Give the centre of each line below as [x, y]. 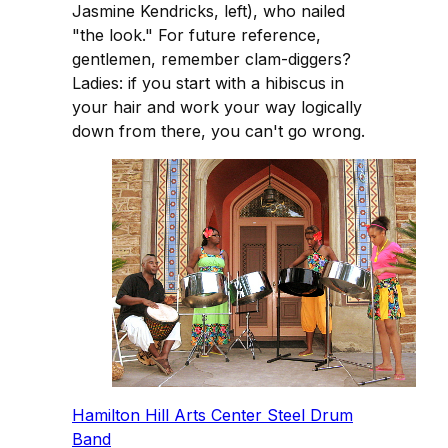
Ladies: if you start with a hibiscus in [208, 83]
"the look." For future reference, [196, 35]
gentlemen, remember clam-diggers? [211, 59]
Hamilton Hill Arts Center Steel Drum [212, 415]
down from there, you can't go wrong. [218, 131]
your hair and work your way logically [217, 107]
